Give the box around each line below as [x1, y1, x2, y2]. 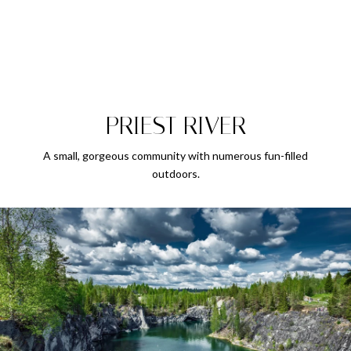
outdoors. [151, 167, 200, 180]
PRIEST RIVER [105, 111, 246, 140]
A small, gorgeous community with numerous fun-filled [43, 149, 308, 162]
